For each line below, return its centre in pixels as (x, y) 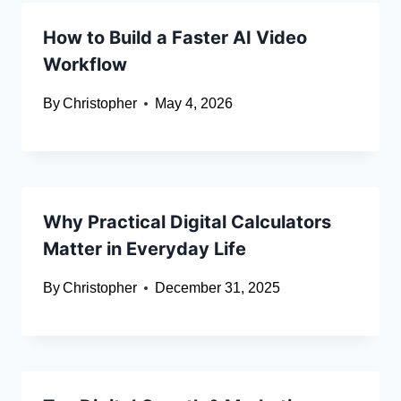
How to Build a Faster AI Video (175, 38)
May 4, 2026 (194, 104)
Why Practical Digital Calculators (187, 222)
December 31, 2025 (218, 288)
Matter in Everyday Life (145, 249)
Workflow (85, 65)
